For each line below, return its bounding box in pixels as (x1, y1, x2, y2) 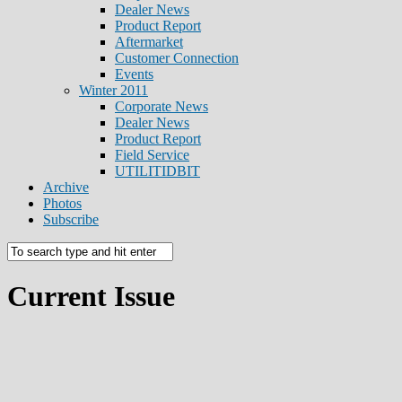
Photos (43, 196, 82, 211)
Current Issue (7, 280, 175, 313)
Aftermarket (115, 34, 183, 49)
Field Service (115, 147, 189, 162)
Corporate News (115, 99, 208, 114)
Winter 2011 (79, 83, 148, 98)
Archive (43, 179, 89, 195)
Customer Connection (115, 50, 239, 66)
